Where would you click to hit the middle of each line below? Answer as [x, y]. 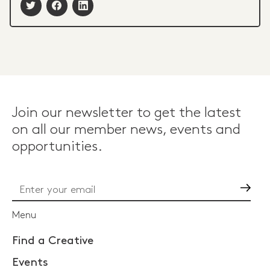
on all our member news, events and [126, 129]
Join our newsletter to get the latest [127, 112]
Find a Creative [53, 241]
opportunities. [57, 146]
